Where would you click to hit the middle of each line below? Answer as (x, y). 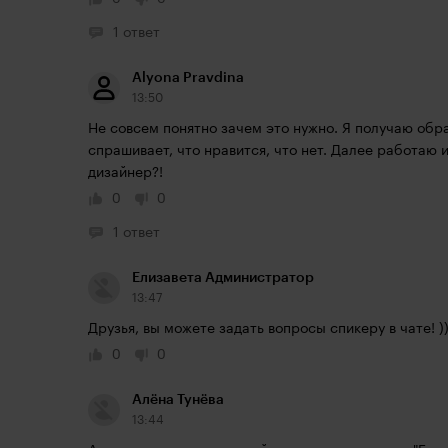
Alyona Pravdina (188, 78)
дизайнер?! (127, 173)
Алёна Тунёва (178, 400)
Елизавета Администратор (223, 278)
